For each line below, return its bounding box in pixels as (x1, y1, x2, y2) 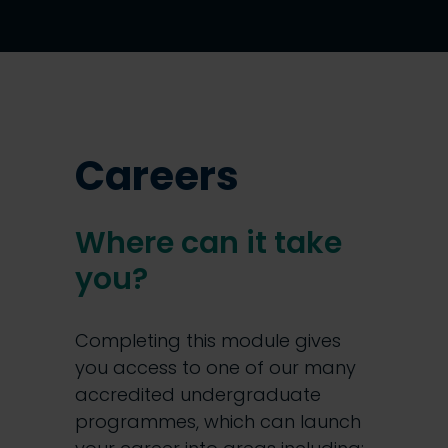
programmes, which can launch (75, 408, 361, 434)
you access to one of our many (75, 354, 356, 380)
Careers (75, 147, 239, 204)
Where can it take (75, 221, 342, 264)
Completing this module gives (75, 327, 341, 353)
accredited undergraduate (75, 381, 321, 407)
